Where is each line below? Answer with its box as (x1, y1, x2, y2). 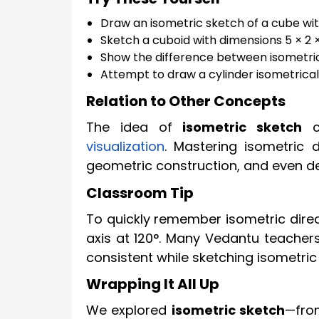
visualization (86, 137, 164, 155)
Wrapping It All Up (86, 274, 219, 295)
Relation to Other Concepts (86, 90, 286, 111)
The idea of (86, 117, 183, 136)
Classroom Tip (86, 182, 194, 203)
